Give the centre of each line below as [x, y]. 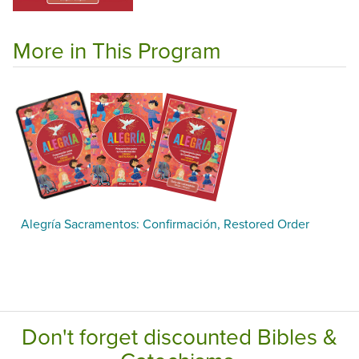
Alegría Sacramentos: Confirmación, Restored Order [165, 223]
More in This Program [117, 50]
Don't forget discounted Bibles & [179, 336]
